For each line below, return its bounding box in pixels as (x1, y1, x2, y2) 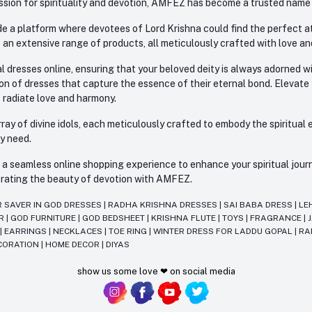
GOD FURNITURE (10, 213, 79, 224)
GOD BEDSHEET (82, 213, 148, 224)
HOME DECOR (45, 240, 102, 250)
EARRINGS (4, 226, 49, 237)
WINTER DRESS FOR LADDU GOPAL (153, 226, 295, 237)
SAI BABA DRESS (224, 200, 295, 210)
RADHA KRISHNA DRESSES (108, 200, 220, 210)
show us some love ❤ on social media (77, 266, 235, 277)
